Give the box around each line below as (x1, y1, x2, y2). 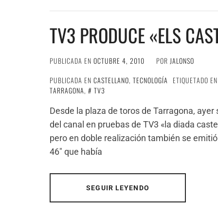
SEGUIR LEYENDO (86, 184, 149, 192)
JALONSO (170, 55, 194, 66)
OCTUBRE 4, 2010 (93, 55, 145, 66)
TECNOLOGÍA (133, 75, 168, 85)
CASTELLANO (93, 75, 129, 85)
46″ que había (50, 146, 102, 157)
